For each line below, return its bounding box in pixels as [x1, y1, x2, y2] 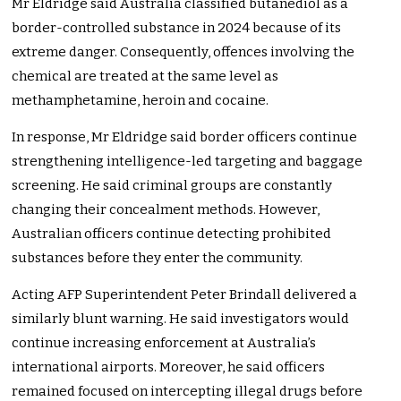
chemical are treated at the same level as [12, 68, 279, 85]
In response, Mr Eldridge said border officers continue [12, 129, 358, 146]
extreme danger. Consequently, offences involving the [12, 44, 355, 61]
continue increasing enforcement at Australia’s [12, 335, 317, 352]
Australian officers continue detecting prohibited [12, 226, 332, 243]
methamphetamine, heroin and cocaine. [12, 92, 269, 109]
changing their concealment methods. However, [12, 201, 320, 218]
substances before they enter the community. [12, 250, 303, 267]
